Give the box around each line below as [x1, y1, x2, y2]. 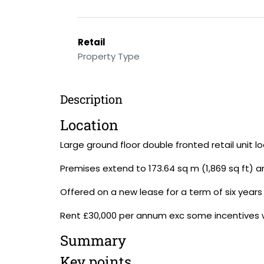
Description [60, 91, 123, 107]
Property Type [78, 50, 140, 62]
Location [60, 115, 118, 134]
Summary [60, 231, 126, 250]
